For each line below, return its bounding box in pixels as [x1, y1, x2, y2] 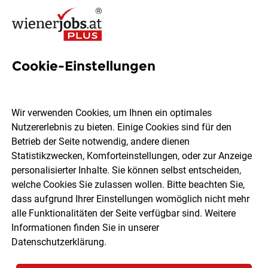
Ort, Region [36, 185, 82, 196]
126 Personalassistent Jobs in [12, 74, 250, 93]
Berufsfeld [162, 185, 206, 196]
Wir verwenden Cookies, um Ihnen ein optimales [11, 107, 212, 119]
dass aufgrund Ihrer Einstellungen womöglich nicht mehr [11, 193, 250, 205]
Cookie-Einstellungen [12, 58, 156, 74]
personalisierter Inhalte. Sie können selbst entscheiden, [11, 165, 242, 176]
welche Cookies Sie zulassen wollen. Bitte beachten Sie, [11, 179, 245, 191]
